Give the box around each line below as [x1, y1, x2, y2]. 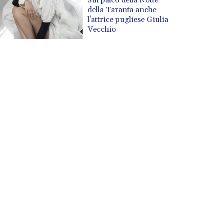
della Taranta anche [88, 4, 157, 15]
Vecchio [88, 24, 116, 34]
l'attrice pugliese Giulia [88, 14, 169, 24]
